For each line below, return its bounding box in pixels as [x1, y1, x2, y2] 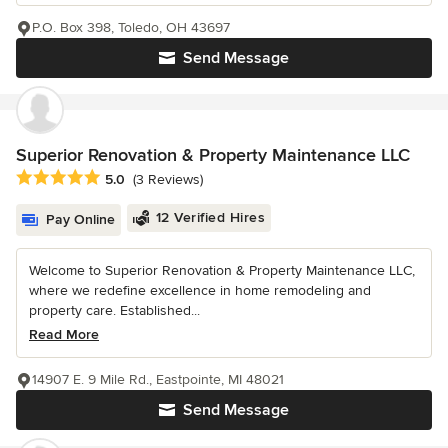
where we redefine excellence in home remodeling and [29, 281, 371, 299]
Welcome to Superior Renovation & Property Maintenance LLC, [29, 261, 415, 279]
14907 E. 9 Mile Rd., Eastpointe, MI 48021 [32, 370, 284, 388]
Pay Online [46, 210, 115, 228]
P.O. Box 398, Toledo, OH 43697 [32, 18, 230, 36]
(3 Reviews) [133, 170, 203, 188]
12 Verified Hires [155, 208, 265, 226]
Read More [29, 325, 99, 343]
